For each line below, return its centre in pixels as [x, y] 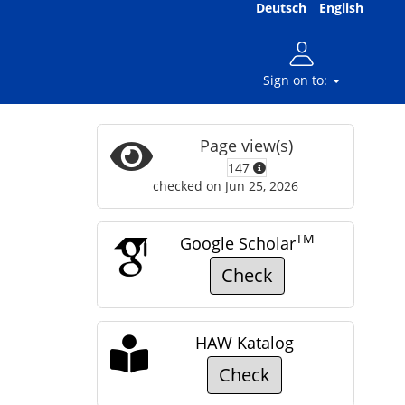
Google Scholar [237, 243]
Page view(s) [247, 146]
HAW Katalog [244, 343]
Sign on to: [297, 80]
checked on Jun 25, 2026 [225, 186]
